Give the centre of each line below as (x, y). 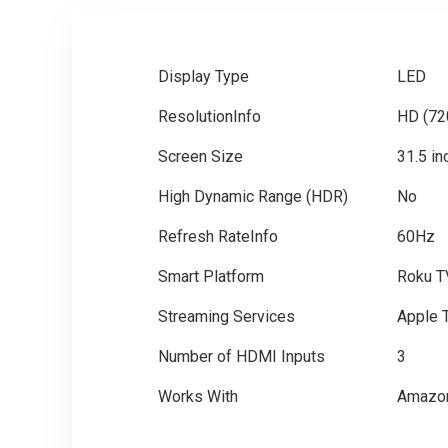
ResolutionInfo (209, 117)
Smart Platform (210, 277)
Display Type (203, 77)
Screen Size (200, 157)
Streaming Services (226, 317)
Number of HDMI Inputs (241, 357)
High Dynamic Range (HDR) (252, 197)
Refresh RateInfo (217, 237)
